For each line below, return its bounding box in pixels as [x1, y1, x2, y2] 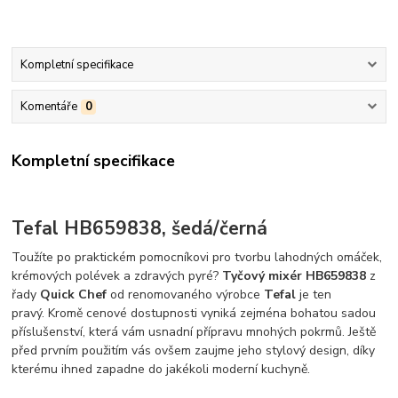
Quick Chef [40, 286, 107, 304]
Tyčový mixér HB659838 [222, 267, 370, 285]
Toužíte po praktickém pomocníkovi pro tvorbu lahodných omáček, [12, 249, 383, 267]
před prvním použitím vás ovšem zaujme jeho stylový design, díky [12, 342, 376, 360]
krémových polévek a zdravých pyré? [12, 267, 223, 285]
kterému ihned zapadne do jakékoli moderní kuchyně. [12, 361, 311, 378]
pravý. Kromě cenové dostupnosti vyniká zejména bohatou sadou [12, 305, 377, 322]
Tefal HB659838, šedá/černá [12, 216, 268, 242]
